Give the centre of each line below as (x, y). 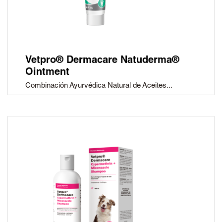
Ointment (47, 73)
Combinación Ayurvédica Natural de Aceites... (99, 86)
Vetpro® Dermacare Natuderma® (102, 61)
